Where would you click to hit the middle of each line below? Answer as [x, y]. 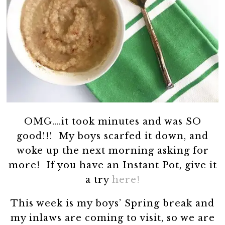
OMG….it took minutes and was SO [113, 121]
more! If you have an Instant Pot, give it [113, 165]
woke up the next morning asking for [113, 150]
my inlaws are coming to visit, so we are [113, 218]
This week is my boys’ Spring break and [113, 203]
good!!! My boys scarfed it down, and [113, 136]
